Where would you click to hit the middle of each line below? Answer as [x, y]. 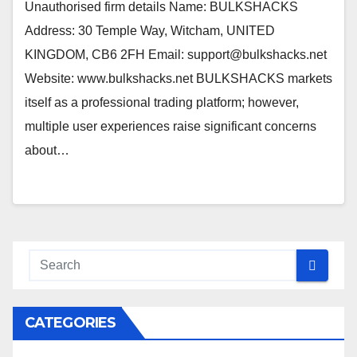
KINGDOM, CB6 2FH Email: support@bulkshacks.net [176, 55]
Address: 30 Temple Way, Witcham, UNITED [150, 31]
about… [47, 150]
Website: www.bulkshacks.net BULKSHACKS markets [178, 78]
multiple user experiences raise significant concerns [171, 126]
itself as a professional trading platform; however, [162, 102]
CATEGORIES [70, 323]
